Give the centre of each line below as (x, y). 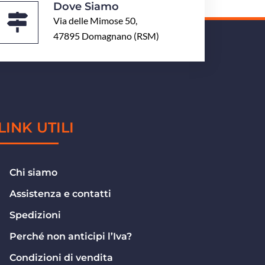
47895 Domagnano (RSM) (106, 36)
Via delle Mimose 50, (96, 20)
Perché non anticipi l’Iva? (71, 236)
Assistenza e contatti (61, 194)
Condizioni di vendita (62, 258)
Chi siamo (34, 172)
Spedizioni (35, 215)
